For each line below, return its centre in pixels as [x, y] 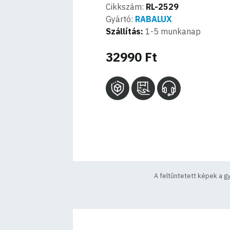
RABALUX [154, 19]
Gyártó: [121, 19]
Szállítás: [125, 31]
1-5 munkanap [172, 31]
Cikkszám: [126, 6]
